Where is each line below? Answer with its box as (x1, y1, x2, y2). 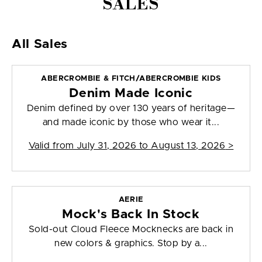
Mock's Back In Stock (62, 208, 200, 221)
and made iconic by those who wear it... (42, 118, 220, 127)
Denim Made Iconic (69, 87, 193, 100)
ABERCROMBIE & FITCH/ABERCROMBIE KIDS (41, 75, 221, 83)
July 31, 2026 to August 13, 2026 (76, 141, 226, 151)
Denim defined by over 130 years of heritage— (26, 104, 236, 113)
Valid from (28, 141, 77, 151)
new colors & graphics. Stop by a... (54, 239, 208, 249)
